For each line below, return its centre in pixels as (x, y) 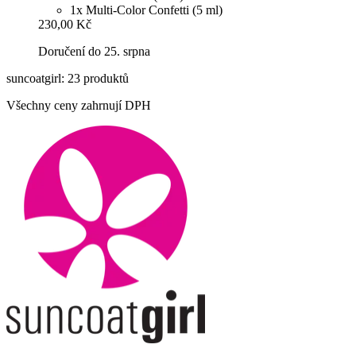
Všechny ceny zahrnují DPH (79, 106)
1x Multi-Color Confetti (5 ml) (146, 10)
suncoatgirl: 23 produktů (68, 79)
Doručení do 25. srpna (94, 52)
